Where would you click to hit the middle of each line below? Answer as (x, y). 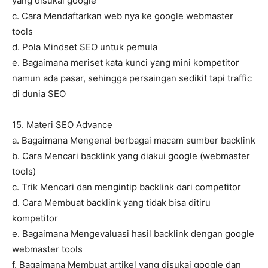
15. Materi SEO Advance (62, 125)
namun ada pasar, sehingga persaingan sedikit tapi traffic (132, 78)
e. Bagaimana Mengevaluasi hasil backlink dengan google (133, 234)
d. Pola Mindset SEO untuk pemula (85, 47)
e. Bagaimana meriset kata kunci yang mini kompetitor (126, 63)
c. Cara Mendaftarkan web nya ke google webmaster (123, 16)
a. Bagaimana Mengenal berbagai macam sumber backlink (134, 141)
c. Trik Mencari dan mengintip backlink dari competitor (127, 187)
